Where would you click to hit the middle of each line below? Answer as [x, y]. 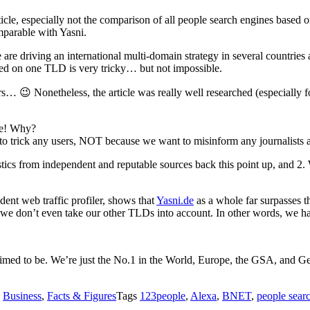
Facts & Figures [82, 296]
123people [163, 296]
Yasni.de [175, 201]
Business [22, 296]
